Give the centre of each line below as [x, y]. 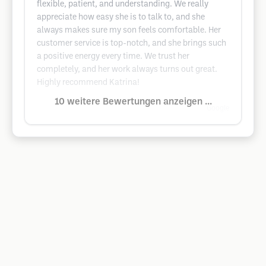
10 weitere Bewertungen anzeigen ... [133, 102]
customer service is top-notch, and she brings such [132, 44]
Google [218, 108]
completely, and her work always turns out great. [127, 70]
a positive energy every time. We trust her [113, 57]
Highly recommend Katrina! [88, 83]
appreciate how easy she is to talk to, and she [121, 18]
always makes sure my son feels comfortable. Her [129, 31]
